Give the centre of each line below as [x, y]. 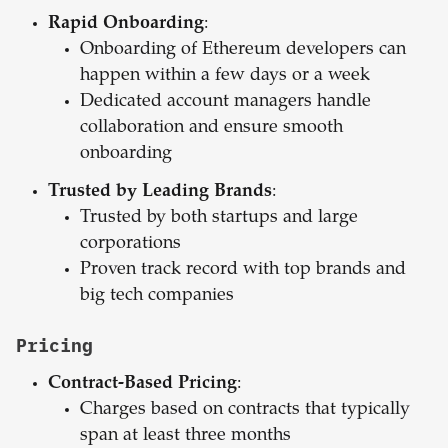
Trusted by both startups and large [219, 218]
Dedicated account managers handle [225, 102]
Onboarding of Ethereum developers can [243, 50]
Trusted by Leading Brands [160, 192]
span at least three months [185, 436]
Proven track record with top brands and [243, 270]
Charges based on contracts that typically [245, 410]
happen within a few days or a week [225, 76]
